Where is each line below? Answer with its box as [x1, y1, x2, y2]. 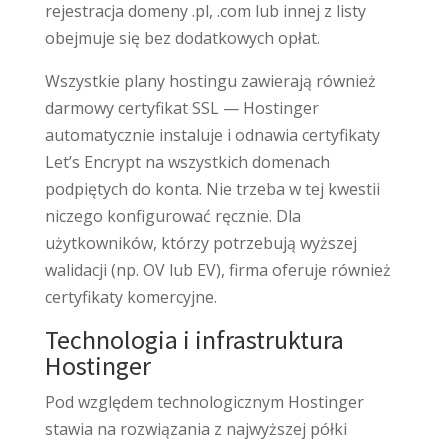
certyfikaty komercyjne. [44, 285, 217, 308]
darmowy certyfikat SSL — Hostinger [44, 96, 319, 119]
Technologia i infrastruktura [44, 322, 344, 356]
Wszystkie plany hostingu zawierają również [44, 69, 376, 92]
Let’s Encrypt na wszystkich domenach [44, 150, 330, 173]
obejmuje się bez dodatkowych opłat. [44, 26, 320, 49]
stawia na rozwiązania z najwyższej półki [44, 417, 347, 440]
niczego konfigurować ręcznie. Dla [44, 204, 301, 227]
